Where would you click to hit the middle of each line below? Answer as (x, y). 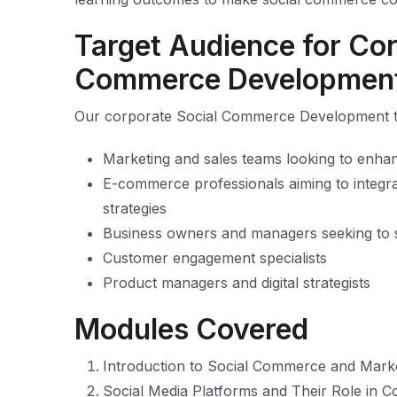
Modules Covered (191, 329)
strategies (135, 208)
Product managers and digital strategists (237, 283)
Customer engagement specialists (215, 258)
